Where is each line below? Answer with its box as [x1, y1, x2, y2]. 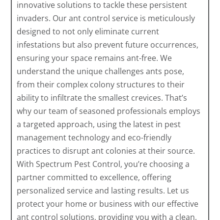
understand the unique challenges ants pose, [17, 66, 185, 77]
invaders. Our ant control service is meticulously [17, 13, 195, 24]
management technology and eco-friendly [17, 132, 172, 143]
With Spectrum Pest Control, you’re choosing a [17, 159, 190, 170]
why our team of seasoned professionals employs [17, 106, 201, 117]
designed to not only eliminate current [17, 26, 160, 37]
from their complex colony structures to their [17, 79, 185, 90]
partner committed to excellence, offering [17, 172, 172, 183]
